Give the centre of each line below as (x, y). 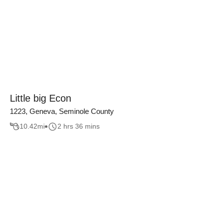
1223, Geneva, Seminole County (62, 111)
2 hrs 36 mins (79, 126)
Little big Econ (41, 98)
